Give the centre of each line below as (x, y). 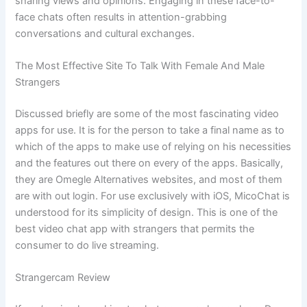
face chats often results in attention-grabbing (121, 17)
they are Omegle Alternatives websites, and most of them (149, 180)
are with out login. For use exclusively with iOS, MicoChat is (153, 196)
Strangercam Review (63, 278)
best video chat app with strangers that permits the (135, 229)
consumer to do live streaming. (87, 246)
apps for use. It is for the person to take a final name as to (150, 131)
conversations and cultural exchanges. (105, 33)
